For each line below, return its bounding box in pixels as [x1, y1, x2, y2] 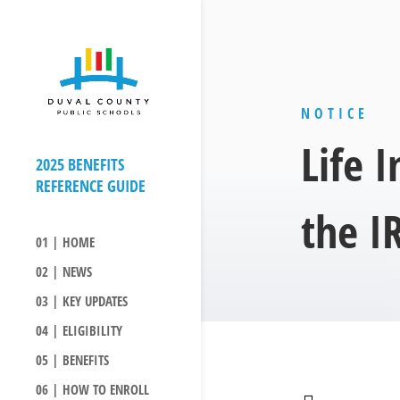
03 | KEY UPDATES [36, 292, 128, 311]
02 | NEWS [36, 262, 92, 281]
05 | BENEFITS [36, 351, 109, 370]
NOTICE [300, 103, 369, 123]
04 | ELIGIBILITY [36, 321, 122, 340]
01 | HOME [36, 233, 95, 252]
